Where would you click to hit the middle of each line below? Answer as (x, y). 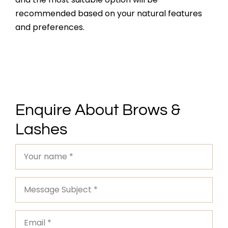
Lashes (41, 129)
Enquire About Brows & (98, 110)
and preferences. (50, 27)
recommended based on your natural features (108, 13)
